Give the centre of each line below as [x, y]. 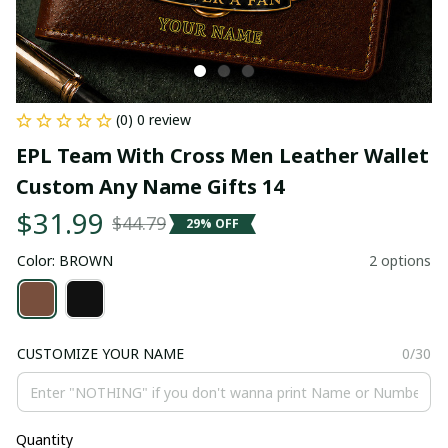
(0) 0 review [153, 119]
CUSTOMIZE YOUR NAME [100, 353]
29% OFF [212, 223]
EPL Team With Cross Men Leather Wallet [222, 155]
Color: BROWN [65, 260]
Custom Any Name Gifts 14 [150, 186]
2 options [400, 260]
